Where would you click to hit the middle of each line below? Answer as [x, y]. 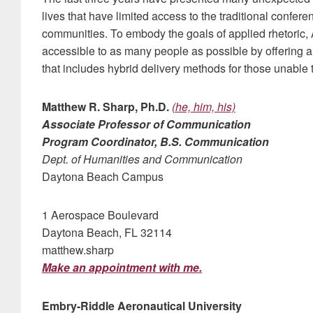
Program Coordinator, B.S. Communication [155, 141]
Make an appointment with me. [122, 267]
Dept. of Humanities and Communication [142, 159]
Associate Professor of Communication [146, 124]
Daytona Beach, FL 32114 [107, 232]
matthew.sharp [78, 250]
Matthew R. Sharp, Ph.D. [107, 107]
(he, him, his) [204, 107]
